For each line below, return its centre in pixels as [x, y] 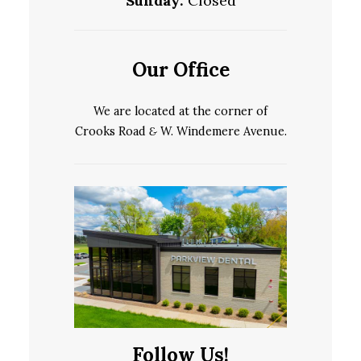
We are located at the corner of [180, 111]
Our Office [180, 69]
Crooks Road [112, 131]
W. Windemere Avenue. [222, 131]
